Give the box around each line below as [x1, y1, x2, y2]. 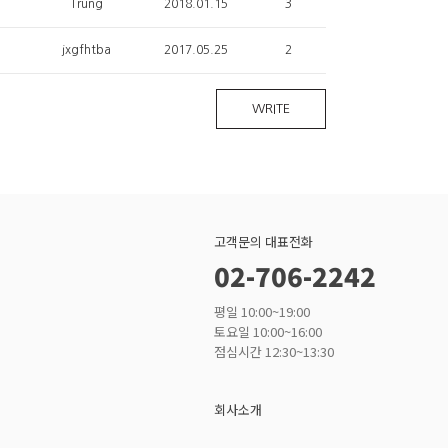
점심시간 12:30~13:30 [214, 342, 334, 362]
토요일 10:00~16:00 [214, 322, 322, 342]
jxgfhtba [61, 44, 111, 57]
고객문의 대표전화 [214, 232, 313, 252]
